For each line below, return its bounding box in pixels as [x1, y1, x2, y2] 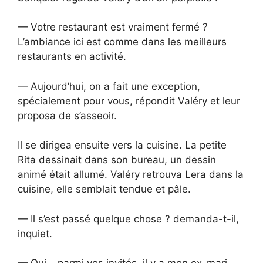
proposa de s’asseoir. [18, 109, 117, 122]
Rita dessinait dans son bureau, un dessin [18, 154, 216, 166]
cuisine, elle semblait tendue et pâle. [18, 183, 191, 195]
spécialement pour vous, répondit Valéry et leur [18, 95, 240, 107]
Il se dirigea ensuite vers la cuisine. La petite [18, 139, 227, 151]
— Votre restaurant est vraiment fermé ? [18, 21, 208, 33]
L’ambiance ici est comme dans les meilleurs [18, 36, 227, 48]
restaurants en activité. [18, 50, 126, 63]
